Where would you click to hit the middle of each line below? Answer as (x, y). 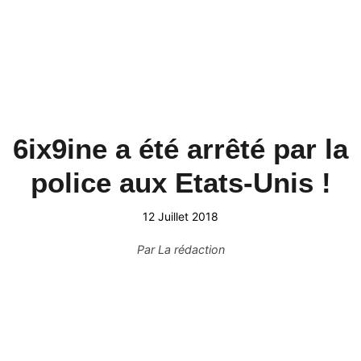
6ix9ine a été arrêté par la (180, 149)
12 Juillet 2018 (180, 216)
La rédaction (191, 249)
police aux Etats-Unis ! (180, 183)
